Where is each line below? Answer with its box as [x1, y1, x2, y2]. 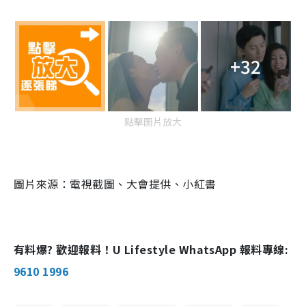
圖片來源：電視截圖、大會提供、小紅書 [14, 175, 217, 192]
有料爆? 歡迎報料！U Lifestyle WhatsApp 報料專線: [14, 240, 289, 258]
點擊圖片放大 [124, 114, 182, 128]
